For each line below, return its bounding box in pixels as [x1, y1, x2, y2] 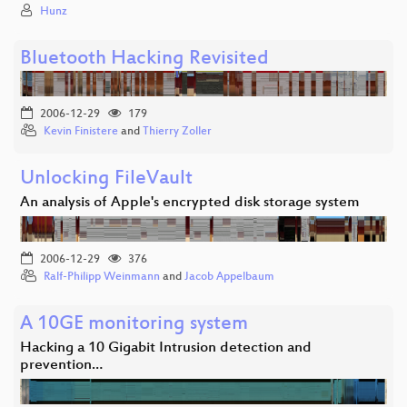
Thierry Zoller [143, 124, 212, 138]
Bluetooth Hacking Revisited [20, 47, 269, 71]
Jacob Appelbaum [184, 270, 274, 283]
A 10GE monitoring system [20, 313, 248, 336]
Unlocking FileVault [20, 167, 193, 191]
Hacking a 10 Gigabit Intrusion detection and [20, 339, 312, 357]
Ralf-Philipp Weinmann [44, 270, 160, 283]
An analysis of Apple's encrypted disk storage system [20, 194, 360, 212]
